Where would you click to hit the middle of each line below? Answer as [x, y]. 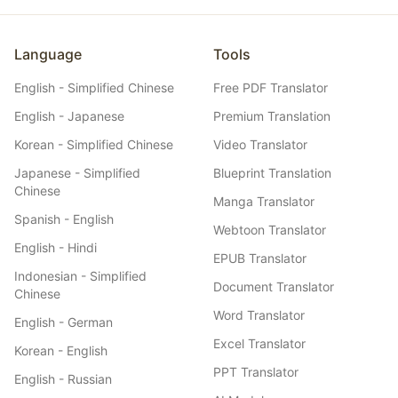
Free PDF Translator [271, 88]
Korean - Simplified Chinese [94, 144]
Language [48, 54]
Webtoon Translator [270, 230]
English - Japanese [69, 116]
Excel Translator [259, 343]
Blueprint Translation [272, 173]
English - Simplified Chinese [94, 88]
